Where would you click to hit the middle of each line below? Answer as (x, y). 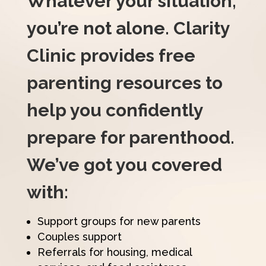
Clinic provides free (111, 56)
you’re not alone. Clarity (128, 28)
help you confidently (115, 110)
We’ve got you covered (124, 165)
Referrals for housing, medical (114, 252)
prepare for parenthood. (130, 138)
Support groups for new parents (119, 221)
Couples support (79, 237)
